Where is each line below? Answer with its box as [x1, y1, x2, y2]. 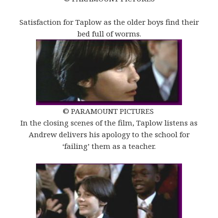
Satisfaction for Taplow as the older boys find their [19, 17, 199, 27]
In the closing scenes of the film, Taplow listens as [20, 118, 198, 128]
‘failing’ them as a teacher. [62, 141, 156, 151]
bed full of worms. [77, 29, 141, 39]
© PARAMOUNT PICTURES [62, 106, 156, 116]
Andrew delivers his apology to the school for [28, 129, 190, 140]
